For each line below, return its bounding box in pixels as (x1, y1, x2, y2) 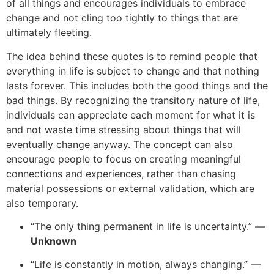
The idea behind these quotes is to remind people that (6, 50, 257, 62)
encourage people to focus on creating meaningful (6, 152, 241, 165)
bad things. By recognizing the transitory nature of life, (6, 94, 260, 106)
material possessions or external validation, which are (6, 182, 254, 194)
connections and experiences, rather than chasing (6, 167, 236, 180)
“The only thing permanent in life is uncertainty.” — (31, 220, 265, 233)
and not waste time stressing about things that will (6, 123, 241, 136)
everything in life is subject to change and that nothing (6, 64, 259, 77)
